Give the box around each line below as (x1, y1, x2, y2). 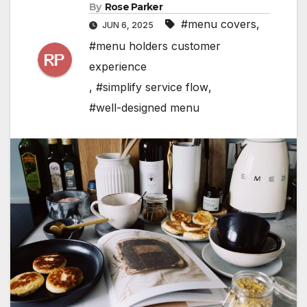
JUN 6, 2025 (100, 20, 156, 31)
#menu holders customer (89, 39, 221, 53)
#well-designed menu (89, 101, 199, 115)
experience (89, 60, 147, 74)
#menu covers (181, 17, 256, 32)
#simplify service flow (96, 80, 208, 95)
